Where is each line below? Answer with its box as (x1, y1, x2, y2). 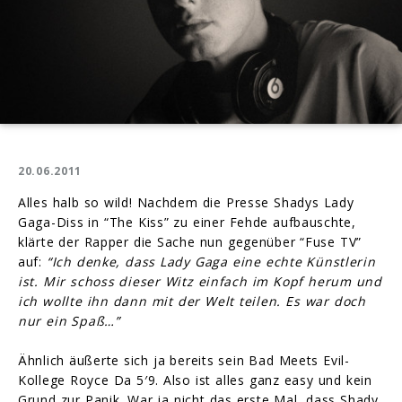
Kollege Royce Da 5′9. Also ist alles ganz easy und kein (18, 371, 372, 389)
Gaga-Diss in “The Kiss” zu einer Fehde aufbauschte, (18, 213, 356, 231)
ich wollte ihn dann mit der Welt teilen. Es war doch (18, 292, 366, 310)
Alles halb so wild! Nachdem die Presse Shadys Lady (18, 193, 354, 211)
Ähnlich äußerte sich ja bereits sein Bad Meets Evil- (18, 351, 350, 369)
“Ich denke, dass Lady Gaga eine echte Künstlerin (46, 252, 376, 270)
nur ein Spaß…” (18, 311, 120, 329)
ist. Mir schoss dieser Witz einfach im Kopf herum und (18, 272, 382, 290)
